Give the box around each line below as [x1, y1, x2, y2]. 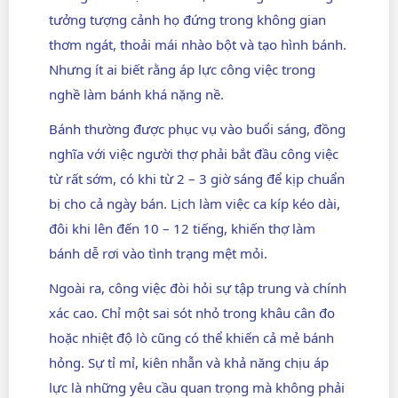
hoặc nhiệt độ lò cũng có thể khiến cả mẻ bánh [49, 329, 334, 347]
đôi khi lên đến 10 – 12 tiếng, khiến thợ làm [49, 219, 315, 237]
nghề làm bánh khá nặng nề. [49, 84, 224, 103]
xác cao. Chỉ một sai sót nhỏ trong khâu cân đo [49, 304, 335, 322]
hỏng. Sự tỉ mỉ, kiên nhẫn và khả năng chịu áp [49, 354, 329, 372]
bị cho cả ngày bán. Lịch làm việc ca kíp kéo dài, [49, 194, 340, 212]
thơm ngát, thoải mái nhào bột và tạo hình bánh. [49, 35, 346, 53]
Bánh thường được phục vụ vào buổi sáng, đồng [49, 119, 346, 138]
